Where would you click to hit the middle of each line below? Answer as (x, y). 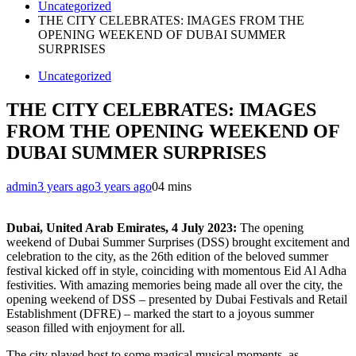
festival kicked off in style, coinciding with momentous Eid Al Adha (176, 270)
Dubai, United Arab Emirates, (89, 227)
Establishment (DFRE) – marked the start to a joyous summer (160, 313)
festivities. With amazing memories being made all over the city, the (174, 284)
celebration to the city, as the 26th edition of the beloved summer (167, 256)
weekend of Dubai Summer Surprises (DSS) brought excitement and (178, 242)
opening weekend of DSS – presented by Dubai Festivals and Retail (177, 299)
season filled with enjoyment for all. (97, 327)
